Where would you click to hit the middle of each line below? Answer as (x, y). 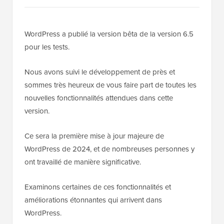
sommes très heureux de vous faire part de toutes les (110, 85)
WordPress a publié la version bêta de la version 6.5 (109, 34)
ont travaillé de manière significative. (83, 162)
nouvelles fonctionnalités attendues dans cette (99, 98)
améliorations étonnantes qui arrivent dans (93, 200)
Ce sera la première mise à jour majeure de (94, 136)
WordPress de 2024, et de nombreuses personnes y (109, 149)
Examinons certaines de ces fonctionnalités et (98, 187)
